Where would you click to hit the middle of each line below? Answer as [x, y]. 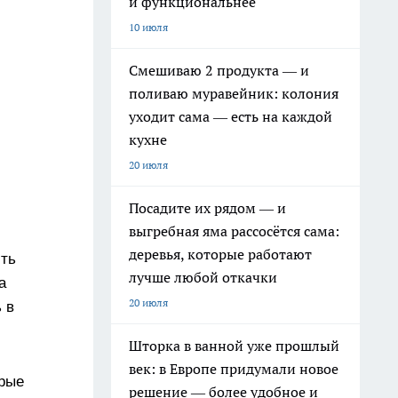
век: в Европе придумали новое [234, 369]
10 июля [148, 27]
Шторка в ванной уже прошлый [234, 346]
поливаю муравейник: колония [234, 93]
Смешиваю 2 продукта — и [219, 70]
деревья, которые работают [220, 254]
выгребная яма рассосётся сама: [234, 231]
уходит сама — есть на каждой [231, 116]
